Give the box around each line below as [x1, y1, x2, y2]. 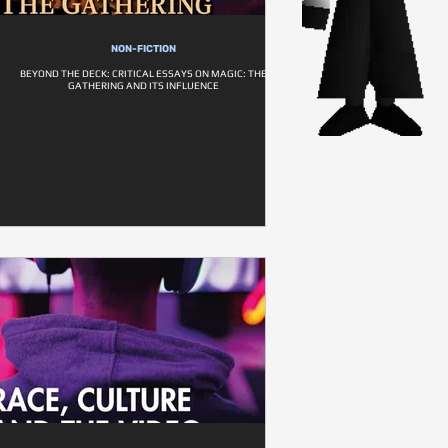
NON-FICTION [111, 43, 176, 55]
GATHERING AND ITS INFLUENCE [68, 80, 219, 91]
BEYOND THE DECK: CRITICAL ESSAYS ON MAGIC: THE [20, 68, 267, 79]
